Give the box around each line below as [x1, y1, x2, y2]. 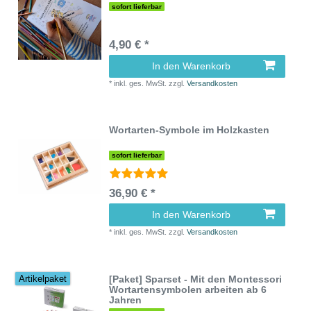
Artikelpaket [19, 274, 67, 284]
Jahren [109, 294, 142, 305]
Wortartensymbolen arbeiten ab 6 [109, 283, 267, 295]
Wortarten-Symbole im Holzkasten [109, 124, 270, 136]
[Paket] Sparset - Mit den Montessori [109, 273, 283, 285]
